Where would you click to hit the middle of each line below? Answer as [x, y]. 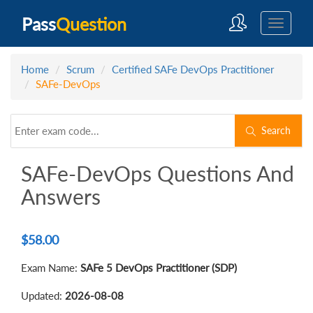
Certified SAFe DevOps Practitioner [193, 69]
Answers [61, 196]
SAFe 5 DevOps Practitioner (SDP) [159, 268]
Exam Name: [51, 268]
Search [273, 130]
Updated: [43, 296]
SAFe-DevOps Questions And [158, 173]
